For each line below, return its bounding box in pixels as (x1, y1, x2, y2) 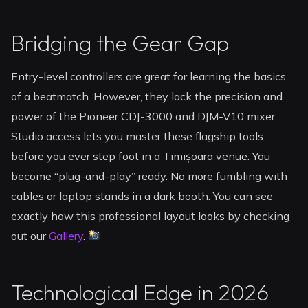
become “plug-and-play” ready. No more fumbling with (11, 169, 288, 184)
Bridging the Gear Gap (11, 29, 230, 57)
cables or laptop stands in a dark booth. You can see (11, 189, 274, 203)
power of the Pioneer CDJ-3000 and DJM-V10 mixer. (11, 109, 278, 124)
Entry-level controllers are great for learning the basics (11, 69, 287, 84)
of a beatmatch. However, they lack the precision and (11, 89, 283, 104)
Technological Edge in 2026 (11, 278, 269, 307)
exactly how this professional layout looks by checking (11, 209, 290, 223)
